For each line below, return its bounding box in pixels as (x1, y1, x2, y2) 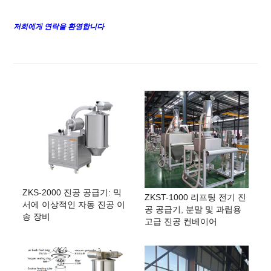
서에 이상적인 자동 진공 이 (22, 200, 126, 210)
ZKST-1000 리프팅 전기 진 (145, 192, 246, 202)
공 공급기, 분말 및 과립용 (145, 204, 241, 214)
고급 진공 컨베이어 (145, 216, 217, 226)
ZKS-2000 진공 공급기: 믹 (22, 188, 122, 198)
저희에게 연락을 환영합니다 (13, 22, 105, 31)
